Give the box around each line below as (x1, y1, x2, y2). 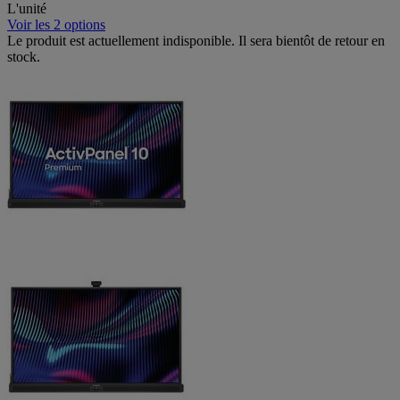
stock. (7, 49, 40, 65)
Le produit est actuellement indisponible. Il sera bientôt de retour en (7, 33, 385, 49)
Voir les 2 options (7, 17, 105, 33)
